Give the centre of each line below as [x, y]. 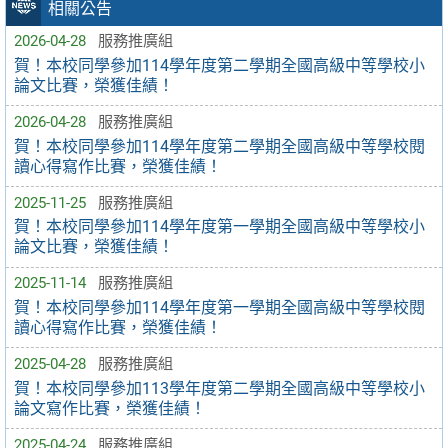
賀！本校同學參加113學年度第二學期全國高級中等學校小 [219, 388]
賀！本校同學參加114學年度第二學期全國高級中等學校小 [219, 65]
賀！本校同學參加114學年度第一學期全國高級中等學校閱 [219, 307]
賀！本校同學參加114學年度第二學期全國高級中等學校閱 [219, 146]
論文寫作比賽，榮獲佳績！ [110, 408]
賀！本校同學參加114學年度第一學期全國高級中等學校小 [219, 227]
